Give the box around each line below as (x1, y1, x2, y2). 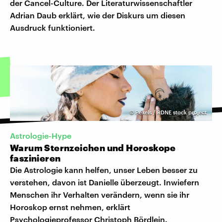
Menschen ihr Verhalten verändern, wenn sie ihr (10, 190, 189, 200)
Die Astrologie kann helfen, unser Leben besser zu (10, 165, 198, 175)
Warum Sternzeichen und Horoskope (10, 142, 176, 154)
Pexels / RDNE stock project (135, 109, 207, 115)
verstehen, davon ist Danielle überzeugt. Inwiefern (10, 177, 199, 187)
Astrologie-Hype (10, 131, 71, 141)
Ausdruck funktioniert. (10, 22, 95, 32)
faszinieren (10, 153, 61, 164)
